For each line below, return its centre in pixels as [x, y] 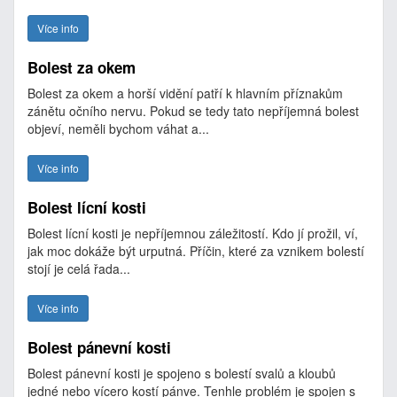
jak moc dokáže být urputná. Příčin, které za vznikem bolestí [196, 251]
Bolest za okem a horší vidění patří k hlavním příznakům [185, 93]
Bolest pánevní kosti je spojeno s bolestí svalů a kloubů [182, 373]
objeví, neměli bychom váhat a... [118, 128]
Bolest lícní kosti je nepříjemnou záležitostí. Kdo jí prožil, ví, [193, 233]
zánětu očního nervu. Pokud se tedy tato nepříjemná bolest [193, 111]
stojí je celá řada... [79, 269]
